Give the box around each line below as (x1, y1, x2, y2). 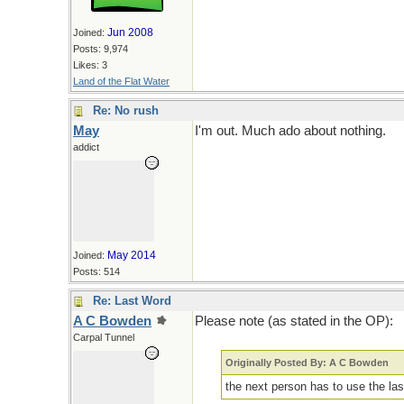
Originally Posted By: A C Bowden (225, 357, 390, 368)
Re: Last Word (93, 294, 171, 308)
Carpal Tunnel (73, 332, 134, 343)
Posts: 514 (73, 266, 120, 277)
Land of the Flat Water (73, 76, 170, 87)
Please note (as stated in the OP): (195, 314, 393, 328)
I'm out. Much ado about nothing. (195, 124, 386, 138)
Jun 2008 (107, 26, 153, 39)
